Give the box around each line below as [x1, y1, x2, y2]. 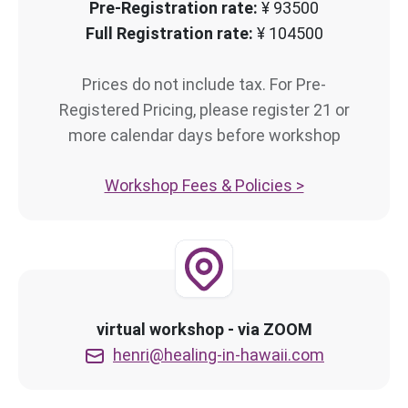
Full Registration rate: [85, 23, 257, 43]
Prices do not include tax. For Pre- [82, 74, 326, 94]
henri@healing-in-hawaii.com [113, 344, 324, 364]
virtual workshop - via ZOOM [96, 319, 312, 339]
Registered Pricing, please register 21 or [58, 99, 350, 119]
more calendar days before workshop [67, 125, 341, 145]
